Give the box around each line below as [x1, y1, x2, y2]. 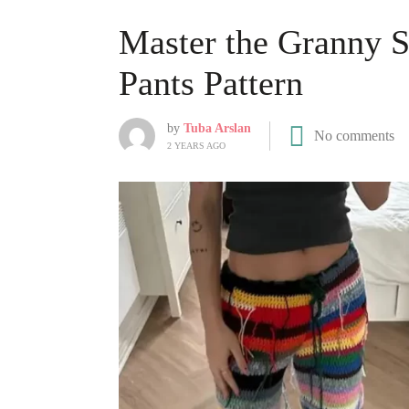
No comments [314, 128, 394, 143]
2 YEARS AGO [167, 141, 225, 151]
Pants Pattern [119, 64, 303, 102]
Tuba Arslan [184, 121, 251, 135]
